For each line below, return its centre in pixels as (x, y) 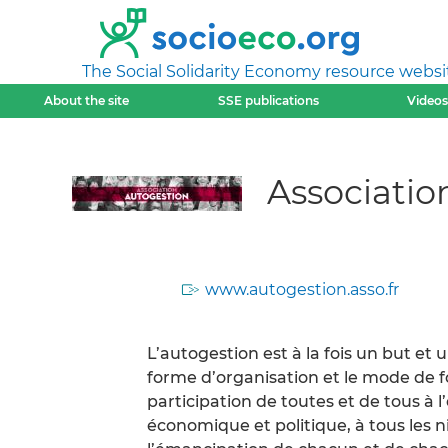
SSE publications (268, 100)
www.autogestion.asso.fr (302, 289)
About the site (87, 100)
